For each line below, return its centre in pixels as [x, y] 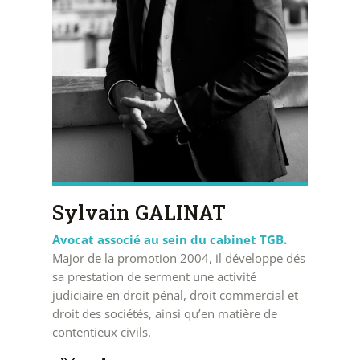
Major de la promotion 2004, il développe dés [178, 258]
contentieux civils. [101, 332]
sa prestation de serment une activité [154, 277]
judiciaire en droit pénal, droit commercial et [175, 295]
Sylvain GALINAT [139, 213]
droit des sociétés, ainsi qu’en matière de [164, 314]
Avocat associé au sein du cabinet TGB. [169, 240]
